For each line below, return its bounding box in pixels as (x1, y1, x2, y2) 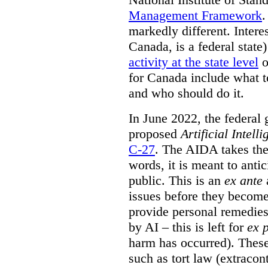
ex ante (224, 172, 263, 188)
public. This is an (129, 172, 224, 188)
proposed (129, 126, 181, 141)
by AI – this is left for (129, 219, 247, 234)
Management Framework (129, 7, 262, 23)
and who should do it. (129, 85, 244, 100)
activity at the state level (129, 54, 258, 69)
